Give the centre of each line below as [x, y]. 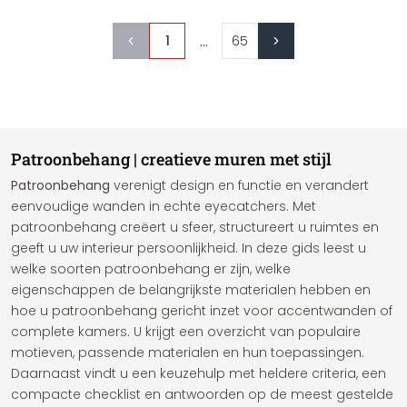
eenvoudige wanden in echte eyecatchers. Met [164, 206]
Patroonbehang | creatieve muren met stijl [171, 159]
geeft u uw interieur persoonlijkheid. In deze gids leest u [189, 248]
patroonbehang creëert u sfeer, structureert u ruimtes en [195, 227]
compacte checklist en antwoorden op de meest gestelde [202, 394]
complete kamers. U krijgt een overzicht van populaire [186, 332]
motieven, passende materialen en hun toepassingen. [188, 352]
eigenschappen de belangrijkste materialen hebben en [191, 290]
